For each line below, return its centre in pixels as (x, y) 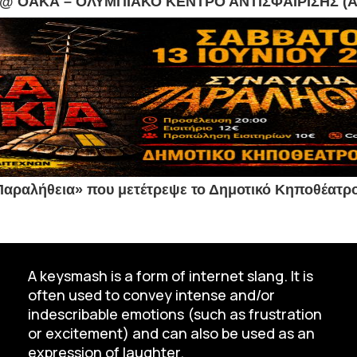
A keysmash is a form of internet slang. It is (170, 276)
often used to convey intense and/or (151, 295)
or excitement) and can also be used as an (171, 333)
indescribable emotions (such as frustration (175, 314)
